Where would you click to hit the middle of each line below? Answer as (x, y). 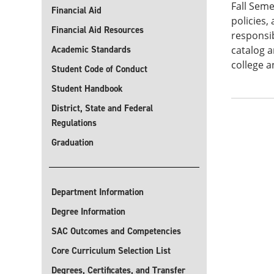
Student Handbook (87, 89)
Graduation (72, 143)
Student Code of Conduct (99, 69)
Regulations (74, 123)
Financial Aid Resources (98, 30)
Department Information (98, 192)
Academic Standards (91, 50)
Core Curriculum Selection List (111, 251)
